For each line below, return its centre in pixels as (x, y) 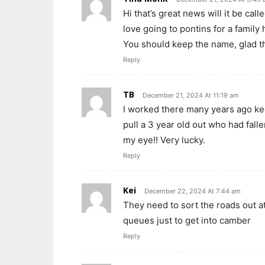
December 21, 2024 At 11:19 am (191, 96)
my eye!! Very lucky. (164, 140)
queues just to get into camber (187, 221)
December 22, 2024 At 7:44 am (193, 191)
